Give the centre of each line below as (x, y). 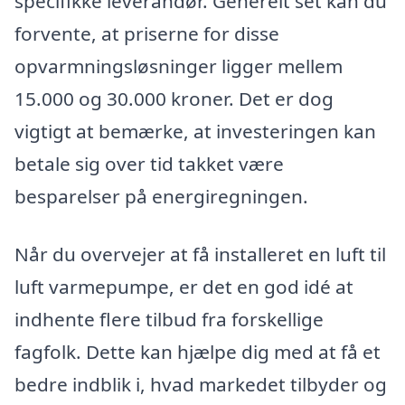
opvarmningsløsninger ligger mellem (179, 66)
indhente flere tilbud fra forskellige (169, 320)
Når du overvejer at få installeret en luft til (200, 254)
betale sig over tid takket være (149, 164)
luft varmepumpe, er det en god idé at (184, 287)
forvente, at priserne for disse (147, 34)
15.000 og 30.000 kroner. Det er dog (174, 99)
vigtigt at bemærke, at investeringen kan (195, 132)
